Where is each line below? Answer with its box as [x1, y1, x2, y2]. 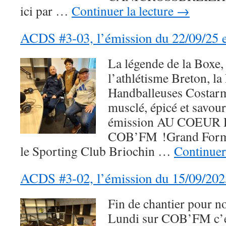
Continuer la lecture [72, 2, 177, 19]
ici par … [20, 2, 72, 19]
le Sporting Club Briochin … [20, 142, 174, 159]
